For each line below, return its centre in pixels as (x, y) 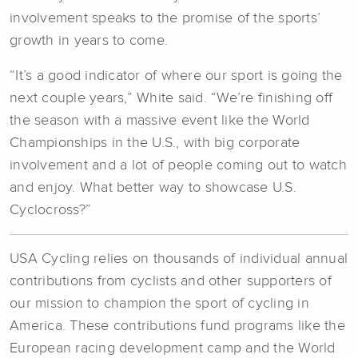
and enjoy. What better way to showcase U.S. (153, 187)
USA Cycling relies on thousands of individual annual (179, 259)
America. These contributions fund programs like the (177, 326)
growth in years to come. (89, 40)
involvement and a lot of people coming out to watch (178, 165)
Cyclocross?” (50, 210)
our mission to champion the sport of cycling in (159, 303)
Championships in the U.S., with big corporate (155, 143)
